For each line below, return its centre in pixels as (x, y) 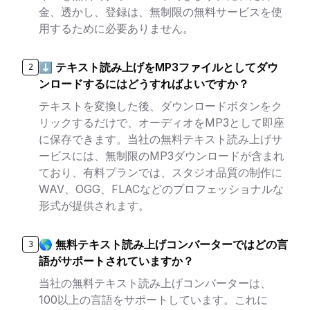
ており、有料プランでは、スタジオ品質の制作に (161, 172)
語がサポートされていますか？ (116, 261)
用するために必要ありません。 (116, 28)
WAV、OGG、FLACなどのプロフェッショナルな (161, 189)
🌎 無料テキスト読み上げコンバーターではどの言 (163, 244)
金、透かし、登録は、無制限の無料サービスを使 (161, 12)
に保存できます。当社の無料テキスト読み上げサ (161, 139)
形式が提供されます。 (94, 206)
